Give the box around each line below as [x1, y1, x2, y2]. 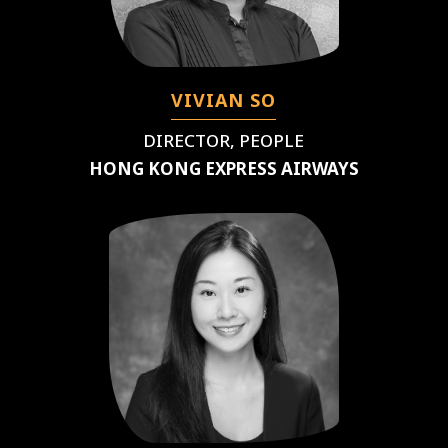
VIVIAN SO [171, 87, 277, 112]
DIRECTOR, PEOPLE [143, 128, 305, 152]
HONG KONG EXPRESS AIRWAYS [88, 156, 359, 180]
